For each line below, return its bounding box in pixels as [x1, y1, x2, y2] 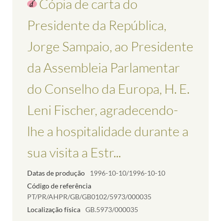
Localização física [27, 205, 80, 214]
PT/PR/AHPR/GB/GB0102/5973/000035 [27, 192, 151, 201]
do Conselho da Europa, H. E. [27, 80, 189, 97]
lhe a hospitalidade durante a [27, 123, 188, 140]
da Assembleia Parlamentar [27, 59, 180, 76]
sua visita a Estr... [27, 144, 121, 161]
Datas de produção [27, 169, 85, 178]
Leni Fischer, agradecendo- [27, 102, 178, 118]
